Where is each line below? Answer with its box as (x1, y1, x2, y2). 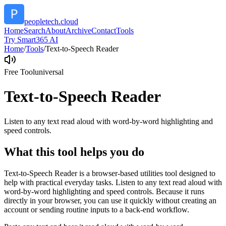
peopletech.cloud (24, 17, 78, 26)
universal (35, 68, 64, 76)
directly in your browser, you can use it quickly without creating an (4, 196, 216, 205)
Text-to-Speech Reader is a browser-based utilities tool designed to (4, 168, 215, 178)
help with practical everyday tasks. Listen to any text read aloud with (4, 178, 222, 187)
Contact (91, 26, 116, 35)
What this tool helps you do (4, 145, 144, 158)
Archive (66, 26, 91, 35)
